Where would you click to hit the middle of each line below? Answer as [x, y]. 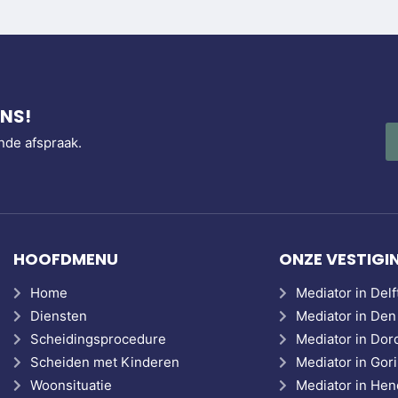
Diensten [59, 316]
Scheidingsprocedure [98, 339]
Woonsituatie [71, 385]
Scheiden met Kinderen [105, 362]
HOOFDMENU [66, 259]
